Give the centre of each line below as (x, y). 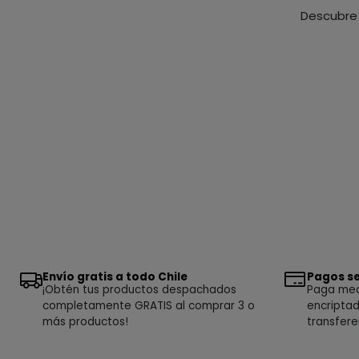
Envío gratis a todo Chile (115, 276)
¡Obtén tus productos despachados (139, 289)
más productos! (85, 321)
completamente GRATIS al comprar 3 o (148, 305)
